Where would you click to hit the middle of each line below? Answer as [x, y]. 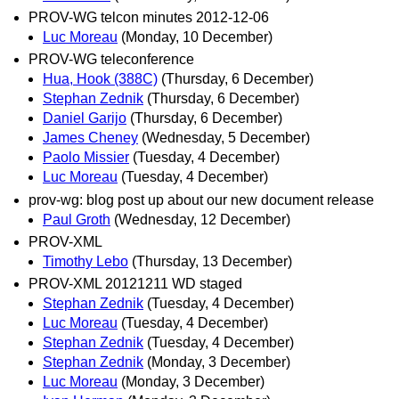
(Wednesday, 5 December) [226, 138]
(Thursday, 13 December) [212, 261]
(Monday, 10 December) [197, 37]
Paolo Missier [86, 158]
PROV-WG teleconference [111, 60]
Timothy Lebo [85, 261]
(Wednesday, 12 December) [202, 219]
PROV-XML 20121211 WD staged [135, 283]
